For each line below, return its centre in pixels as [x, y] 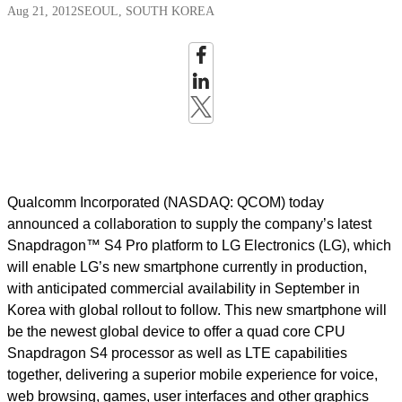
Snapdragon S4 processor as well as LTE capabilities [177, 353]
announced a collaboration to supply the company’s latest [189, 224]
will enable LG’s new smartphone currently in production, [187, 267]
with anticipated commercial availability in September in [184, 288]
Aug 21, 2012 [42, 11]
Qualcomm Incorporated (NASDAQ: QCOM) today [166, 202]
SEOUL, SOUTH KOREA [146, 11]
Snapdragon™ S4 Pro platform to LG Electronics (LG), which [199, 245]
